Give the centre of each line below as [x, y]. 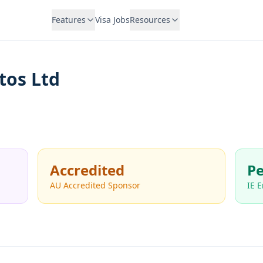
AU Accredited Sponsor [95, 185]
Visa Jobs [112, 20]
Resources [150, 20]
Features [68, 20]
